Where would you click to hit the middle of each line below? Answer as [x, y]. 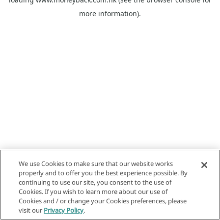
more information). [110, 14]
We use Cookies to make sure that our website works [96, 164]
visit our [31, 210]
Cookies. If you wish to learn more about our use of [93, 192]
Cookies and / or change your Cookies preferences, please [103, 201]
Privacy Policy [64, 210]
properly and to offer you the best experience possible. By [103, 173]
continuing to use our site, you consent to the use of [95, 182]
